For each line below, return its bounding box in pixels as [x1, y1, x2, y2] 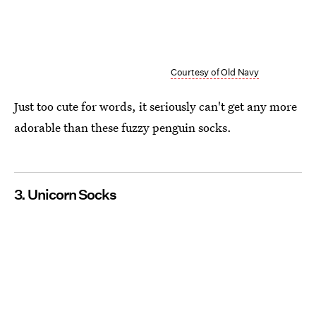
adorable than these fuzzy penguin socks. [14, 119, 231, 136]
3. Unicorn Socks [14, 186, 116, 204]
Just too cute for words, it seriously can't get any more [14, 98, 297, 115]
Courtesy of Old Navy [170, 66, 259, 79]
